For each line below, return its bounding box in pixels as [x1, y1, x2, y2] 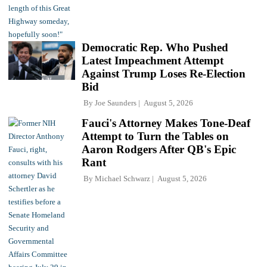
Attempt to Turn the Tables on [82, 129, 229, 142]
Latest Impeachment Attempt [82, 54, 223, 67]
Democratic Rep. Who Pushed [82, 41, 228, 54]
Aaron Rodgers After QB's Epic [82, 142, 236, 156]
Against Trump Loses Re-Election [82, 67, 246, 80]
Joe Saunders [95, 98, 136, 107]
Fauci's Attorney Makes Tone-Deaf [82, 116, 250, 129]
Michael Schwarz [95, 173, 150, 183]
